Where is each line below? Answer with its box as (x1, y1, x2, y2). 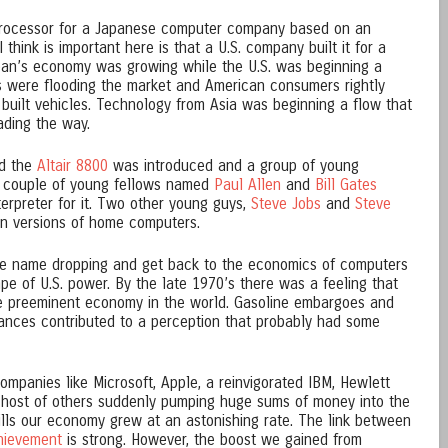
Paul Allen (214, 176, 281, 195)
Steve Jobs (251, 195, 321, 214)
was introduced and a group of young (108, 157, 359, 176)
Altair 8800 (37, 157, 108, 176)
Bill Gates (315, 176, 377, 195)
